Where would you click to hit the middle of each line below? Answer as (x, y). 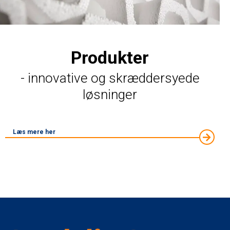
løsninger (110, 94)
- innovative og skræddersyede (110, 78)
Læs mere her (34, 132)
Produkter (110, 57)
